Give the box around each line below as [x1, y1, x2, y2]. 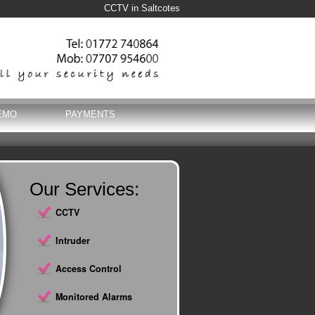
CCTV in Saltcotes [104, 4, 180, 13]
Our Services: [30, 179, 139, 200]
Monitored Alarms [56, 290, 132, 303]
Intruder [56, 234, 90, 247]
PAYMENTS [65, 109, 115, 120]
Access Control [56, 262, 122, 275]
